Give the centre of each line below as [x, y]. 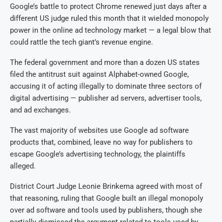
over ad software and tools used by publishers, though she [106, 210]
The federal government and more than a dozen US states [105, 62]
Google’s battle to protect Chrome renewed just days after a [108, 6]
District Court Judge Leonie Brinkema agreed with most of [106, 186]
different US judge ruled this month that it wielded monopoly [109, 18]
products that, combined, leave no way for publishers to [101, 142]
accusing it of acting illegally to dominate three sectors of [106, 86]
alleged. [23, 166]
